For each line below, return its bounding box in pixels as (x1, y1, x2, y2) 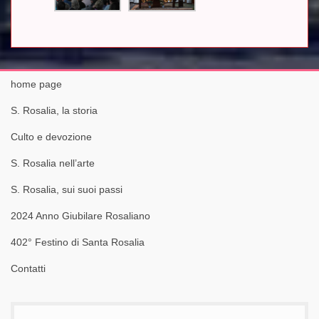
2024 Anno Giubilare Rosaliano (11, 210, 150, 222)
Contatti (11, 263, 46, 275)
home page (11, 78, 62, 90)
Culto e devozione (11, 131, 92, 143)
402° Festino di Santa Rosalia (11, 236, 145, 249)
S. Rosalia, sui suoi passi (11, 184, 122, 196)
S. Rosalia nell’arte (11, 157, 95, 169)
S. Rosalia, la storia (11, 105, 98, 117)
